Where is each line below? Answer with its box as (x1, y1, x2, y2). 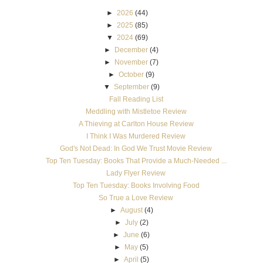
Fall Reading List (109, 95, 163, 103)
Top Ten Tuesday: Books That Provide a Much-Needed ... (45, 156, 227, 165)
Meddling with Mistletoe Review (85, 107, 187, 116)
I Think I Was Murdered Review (86, 131, 186, 140)
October (119, 70, 144, 79)
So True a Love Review (99, 193, 173, 202)
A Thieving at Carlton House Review (78, 119, 194, 128)
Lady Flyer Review (106, 168, 166, 177)
